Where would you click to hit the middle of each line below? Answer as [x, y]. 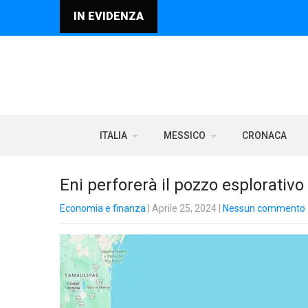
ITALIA [113, 135]
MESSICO [185, 135]
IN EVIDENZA [109, 16]
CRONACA [264, 135]
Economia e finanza [103, 208]
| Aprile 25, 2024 [181, 208]
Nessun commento [264, 208]
